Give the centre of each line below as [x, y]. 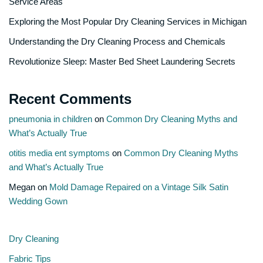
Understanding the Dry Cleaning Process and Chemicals [117, 41]
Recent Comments [70, 99]
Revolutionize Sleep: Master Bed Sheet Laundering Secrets [122, 61]
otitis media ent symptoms [59, 153]
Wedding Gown [38, 201]
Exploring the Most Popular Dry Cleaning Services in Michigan [128, 21]
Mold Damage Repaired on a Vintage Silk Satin [139, 187]
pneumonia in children [50, 119]
